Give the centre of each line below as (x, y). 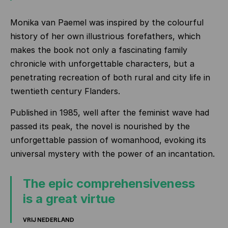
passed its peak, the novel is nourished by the (100, 126)
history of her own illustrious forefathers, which (105, 36)
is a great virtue (69, 199)
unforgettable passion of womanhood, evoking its (108, 140)
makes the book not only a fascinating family (99, 50)
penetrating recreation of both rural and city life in (110, 77)
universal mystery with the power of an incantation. (112, 154)
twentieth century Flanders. (65, 91)
